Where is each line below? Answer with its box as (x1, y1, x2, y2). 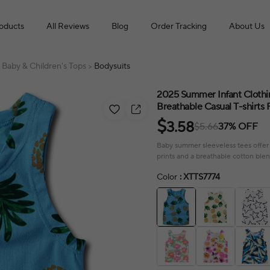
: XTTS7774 (180, 172, 221, 183)
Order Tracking (151, 21, 207, 32)
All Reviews (46, 21, 89, 32)
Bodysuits (94, 61, 130, 72)
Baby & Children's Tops (2, 61, 88, 72)
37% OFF (218, 121, 259, 133)
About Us (229, 21, 265, 32)
